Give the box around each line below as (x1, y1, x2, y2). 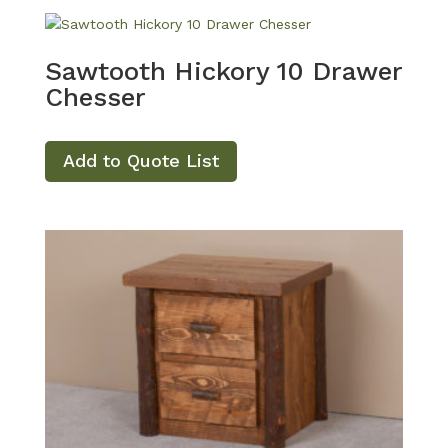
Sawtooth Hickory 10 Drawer (44, 56, 402, 87)
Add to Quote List (62, 150, 219, 172)
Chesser (44, 82, 146, 113)
